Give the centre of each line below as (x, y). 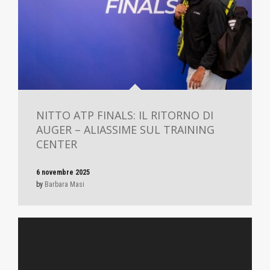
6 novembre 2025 (63, 173)
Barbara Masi (64, 185)
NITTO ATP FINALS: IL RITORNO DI (125, 115)
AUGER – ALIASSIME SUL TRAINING (125, 130)
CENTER (57, 144)
